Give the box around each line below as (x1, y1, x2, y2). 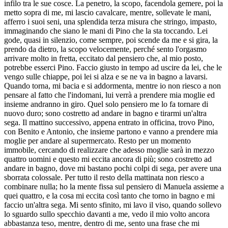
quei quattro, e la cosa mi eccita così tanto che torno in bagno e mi (4, 191, 215, 200)
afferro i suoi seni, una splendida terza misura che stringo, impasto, (4, 17, 217, 26)
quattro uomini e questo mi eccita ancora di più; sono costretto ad (4, 154, 212, 163)
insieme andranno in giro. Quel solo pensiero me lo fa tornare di (4, 99, 208, 108)
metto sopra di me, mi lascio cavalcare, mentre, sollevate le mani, (4, 8, 211, 17)
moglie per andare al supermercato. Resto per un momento (4, 136, 191, 145)
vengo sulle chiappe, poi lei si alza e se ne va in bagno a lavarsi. (4, 72, 208, 81)
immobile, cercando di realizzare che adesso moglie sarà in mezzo (4, 145, 214, 154)
